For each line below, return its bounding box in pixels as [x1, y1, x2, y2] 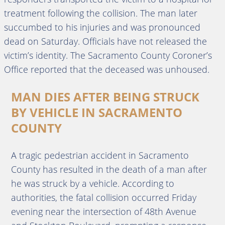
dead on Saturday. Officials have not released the [4, 35, 207, 47]
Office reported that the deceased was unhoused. [4, 63, 209, 75]
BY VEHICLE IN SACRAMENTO [11, 104, 182, 121]
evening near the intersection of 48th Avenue [11, 205, 196, 217]
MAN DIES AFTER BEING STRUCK [11, 88, 199, 105]
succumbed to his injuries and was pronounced [4, 21, 200, 33]
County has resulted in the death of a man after [11, 163, 207, 175]
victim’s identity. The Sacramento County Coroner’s [4, 49, 212, 61]
